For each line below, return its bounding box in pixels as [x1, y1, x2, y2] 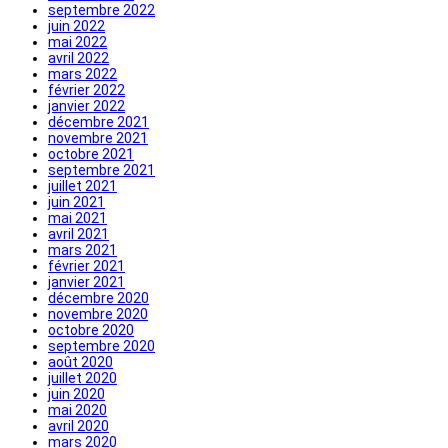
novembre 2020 [48, 305, 148, 322]
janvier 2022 [48, 97, 125, 114]
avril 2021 [48, 225, 109, 242]
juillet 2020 [48, 369, 117, 386]
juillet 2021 [48, 177, 117, 194]
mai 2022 [48, 33, 107, 50]
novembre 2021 [48, 129, 148, 146]
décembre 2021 [48, 113, 149, 130]
